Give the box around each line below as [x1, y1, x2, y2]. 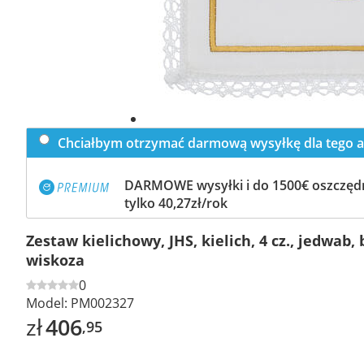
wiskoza [26, 249, 84, 270]
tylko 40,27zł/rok [124, 193, 227, 212]
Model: [26, 293, 67, 312]
